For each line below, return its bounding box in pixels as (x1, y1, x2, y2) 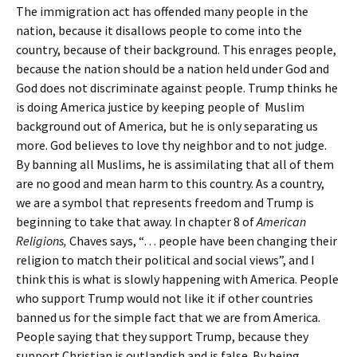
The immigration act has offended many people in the (16, 3, 308, 19)
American (257, 214, 306, 229)
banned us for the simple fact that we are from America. (16, 309, 320, 325)
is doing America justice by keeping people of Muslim (16, 99, 304, 115)
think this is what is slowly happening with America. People (16, 271, 339, 287)
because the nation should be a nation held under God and (16, 61, 329, 76)
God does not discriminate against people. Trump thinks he (16, 80, 338, 96)
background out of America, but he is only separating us (16, 118, 318, 134)
